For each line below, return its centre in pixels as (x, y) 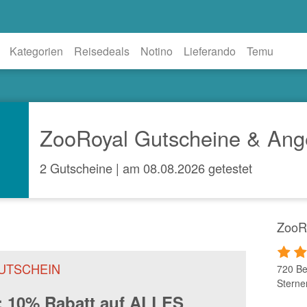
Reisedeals (102, 51)
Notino (157, 51)
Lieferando (210, 51)
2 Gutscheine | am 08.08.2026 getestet (146, 168)
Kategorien (37, 51)
